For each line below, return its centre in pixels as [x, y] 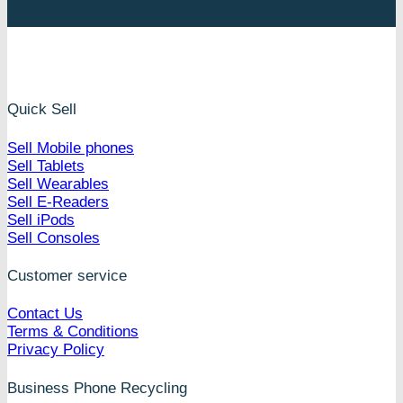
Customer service [67, 275]
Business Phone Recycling [97, 388]
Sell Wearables [58, 184]
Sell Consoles [54, 237]
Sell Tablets [46, 166]
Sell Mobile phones [71, 148]
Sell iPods [41, 219]
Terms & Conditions [73, 332]
